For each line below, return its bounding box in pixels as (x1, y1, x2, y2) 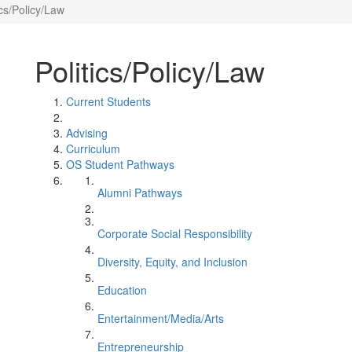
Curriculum (66, 141, 120, 156)
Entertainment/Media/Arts (97, 310, 224, 326)
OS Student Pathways (66, 156, 174, 172)
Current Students (66, 93, 151, 109)
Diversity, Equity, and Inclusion (97, 254, 247, 269)
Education (97, 282, 147, 298)
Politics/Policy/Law (35, 50, 265, 90)
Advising (66, 125, 108, 141)
